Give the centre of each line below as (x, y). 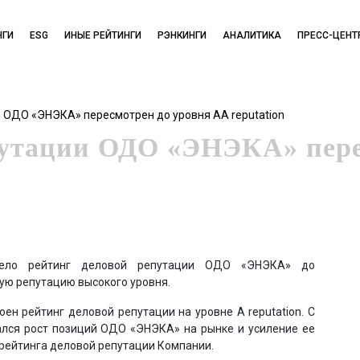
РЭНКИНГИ (182, 35)
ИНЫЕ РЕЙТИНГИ (102, 35)
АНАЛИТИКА (252, 35)
